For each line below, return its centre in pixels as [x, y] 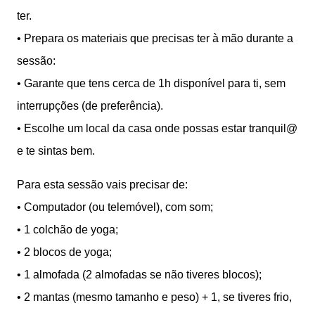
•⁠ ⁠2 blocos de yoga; [64, 252]
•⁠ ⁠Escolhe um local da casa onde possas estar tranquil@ [157, 129]
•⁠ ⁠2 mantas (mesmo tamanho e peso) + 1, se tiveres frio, [154, 297]
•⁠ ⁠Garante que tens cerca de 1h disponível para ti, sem [151, 84]
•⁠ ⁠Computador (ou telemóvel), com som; [115, 207]
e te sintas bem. [56, 151]
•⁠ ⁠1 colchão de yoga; [67, 230]
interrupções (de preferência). [90, 106]
